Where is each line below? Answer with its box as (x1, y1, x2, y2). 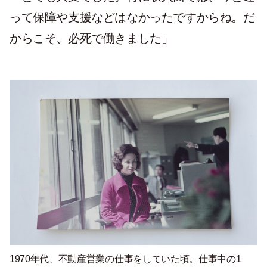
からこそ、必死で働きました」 (10, 32, 173, 45)
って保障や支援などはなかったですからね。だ (10, 11, 255, 24)
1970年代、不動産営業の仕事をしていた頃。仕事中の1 (10, 254, 241, 265)
